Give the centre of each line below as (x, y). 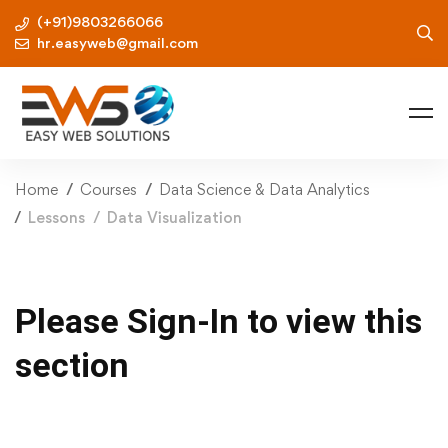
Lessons (56, 217)
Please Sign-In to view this (218, 320)
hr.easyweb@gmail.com (117, 42)
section (72, 364)
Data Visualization (174, 217)
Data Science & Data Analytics (264, 189)
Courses (108, 189)
